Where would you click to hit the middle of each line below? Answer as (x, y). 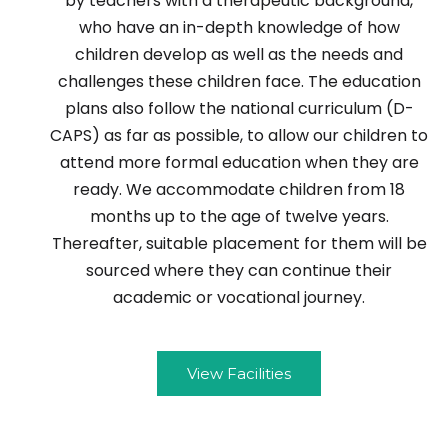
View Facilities (239, 374)
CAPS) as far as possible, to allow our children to (239, 136)
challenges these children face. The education (239, 82)
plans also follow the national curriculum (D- (239, 109)
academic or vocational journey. (239, 298)
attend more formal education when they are (239, 163)
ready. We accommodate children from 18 (239, 190)
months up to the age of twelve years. (239, 217)
